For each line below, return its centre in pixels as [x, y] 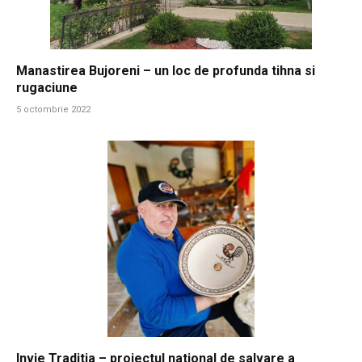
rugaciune [47, 88]
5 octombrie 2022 [53, 110]
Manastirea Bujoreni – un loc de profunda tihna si [166, 71]
